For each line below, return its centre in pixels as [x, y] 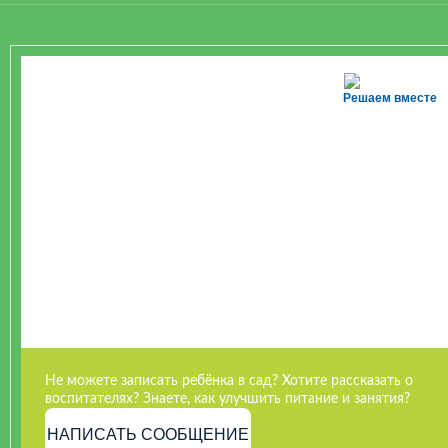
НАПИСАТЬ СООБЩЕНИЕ [148, 434]
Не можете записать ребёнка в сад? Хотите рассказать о [229, 381]
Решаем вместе [390, 97]
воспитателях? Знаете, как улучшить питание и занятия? [227, 399]
